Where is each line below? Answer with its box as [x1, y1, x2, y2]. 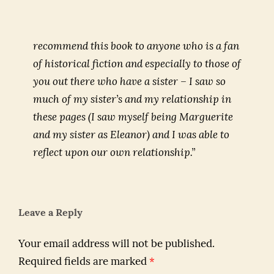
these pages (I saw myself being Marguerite [33, 113, 233, 123]
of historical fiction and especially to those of [33, 59, 241, 70]
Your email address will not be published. [18, 239, 215, 250]
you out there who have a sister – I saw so [33, 77, 226, 87]
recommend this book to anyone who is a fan [33, 42, 239, 52]
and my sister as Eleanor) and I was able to [33, 130, 229, 141]
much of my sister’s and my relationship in [33, 95, 231, 105]
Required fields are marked [18, 257, 149, 267]
